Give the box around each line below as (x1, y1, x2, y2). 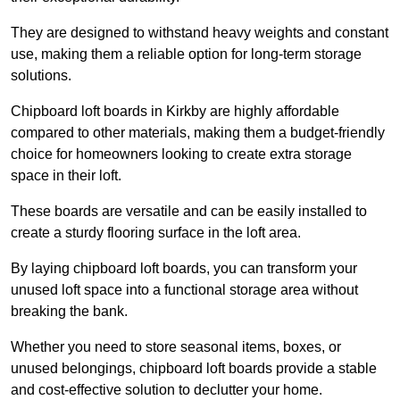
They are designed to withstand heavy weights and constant (11, 25, 388, 41)
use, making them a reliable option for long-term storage (11, 46, 362, 62)
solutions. (11, 68, 71, 84)
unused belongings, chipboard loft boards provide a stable (11, 361, 377, 377)
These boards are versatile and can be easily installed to (11, 204, 367, 220)
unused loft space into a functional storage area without (11, 282, 358, 298)
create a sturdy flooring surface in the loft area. (11, 225, 301, 241)
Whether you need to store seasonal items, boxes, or (11, 339, 341, 355)
